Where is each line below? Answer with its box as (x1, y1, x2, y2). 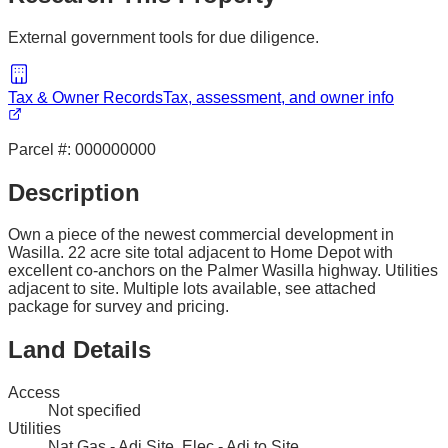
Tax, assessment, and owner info (163, 88, 394, 106)
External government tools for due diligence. (8, 28, 319, 46)
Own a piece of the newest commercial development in (8, 226, 394, 244)
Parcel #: (8, 140, 75, 158)
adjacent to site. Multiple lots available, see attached (8, 280, 376, 298)
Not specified (48, 402, 141, 420)
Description (8, 178, 140, 206)
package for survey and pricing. (8, 298, 229, 316)
